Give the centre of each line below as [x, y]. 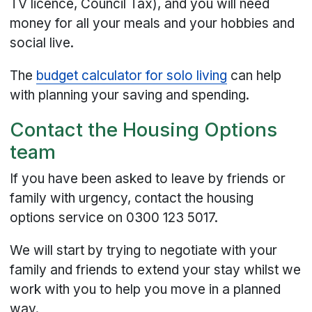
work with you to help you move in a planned [146, 290]
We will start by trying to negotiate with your [144, 251]
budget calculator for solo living [132, 75]
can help [255, 75]
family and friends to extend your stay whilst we [156, 270]
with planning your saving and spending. [132, 95]
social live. [42, 42]
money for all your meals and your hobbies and [153, 23]
